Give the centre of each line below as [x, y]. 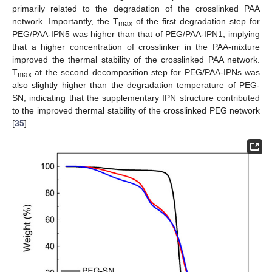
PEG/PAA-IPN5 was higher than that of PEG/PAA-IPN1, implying [136, 34]
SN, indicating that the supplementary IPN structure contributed [136, 98]
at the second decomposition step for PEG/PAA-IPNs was [146, 73]
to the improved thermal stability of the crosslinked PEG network [136, 111]
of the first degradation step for [196, 22]
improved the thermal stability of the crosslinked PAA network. [136, 60]
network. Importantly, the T [65, 22]
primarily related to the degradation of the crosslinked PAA [136, 9]
